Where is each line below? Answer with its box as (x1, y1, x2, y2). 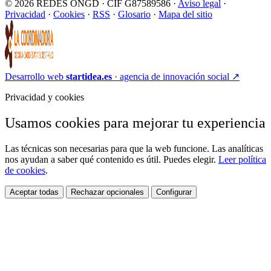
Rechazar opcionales (71, 187, 144, 197)
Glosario (118, 9, 151, 20)
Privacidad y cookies (5, 92, 84, 103)
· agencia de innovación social (114, 71, 229, 82)
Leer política (218, 154, 266, 165)
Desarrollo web (5, 71, 64, 82)
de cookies (5, 165, 45, 175)
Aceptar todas (10, 187, 59, 197)
